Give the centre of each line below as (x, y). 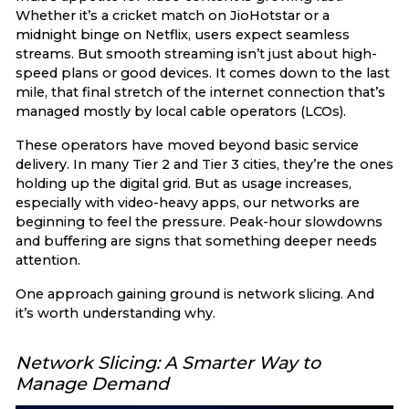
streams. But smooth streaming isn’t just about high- (196, 54)
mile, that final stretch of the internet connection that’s (200, 92)
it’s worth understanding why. (115, 313)
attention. (48, 260)
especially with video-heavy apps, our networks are (188, 203)
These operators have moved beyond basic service (187, 145)
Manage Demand (92, 383)
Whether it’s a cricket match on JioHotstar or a (173, 16)
